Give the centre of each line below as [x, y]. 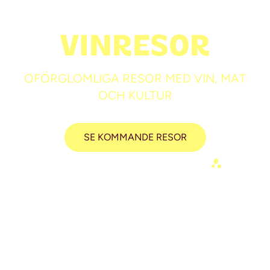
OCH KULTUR [135, 96]
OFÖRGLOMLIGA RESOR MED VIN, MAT [135, 79]
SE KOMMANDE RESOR [135, 137]
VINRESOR [135, 46]
